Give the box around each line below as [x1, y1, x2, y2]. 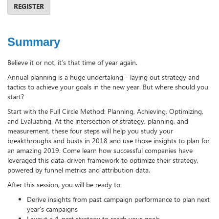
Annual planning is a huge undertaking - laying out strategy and [7, 72, 199, 82]
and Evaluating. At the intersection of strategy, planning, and [7, 116, 188, 126]
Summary [7, 35, 60, 48]
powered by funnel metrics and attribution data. [7, 165, 152, 175]
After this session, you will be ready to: [7, 179, 124, 189]
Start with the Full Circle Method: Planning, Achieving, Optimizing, [7, 106, 203, 116]
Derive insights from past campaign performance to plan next [27, 194, 210, 204]
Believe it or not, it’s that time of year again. [7, 57, 137, 67]
